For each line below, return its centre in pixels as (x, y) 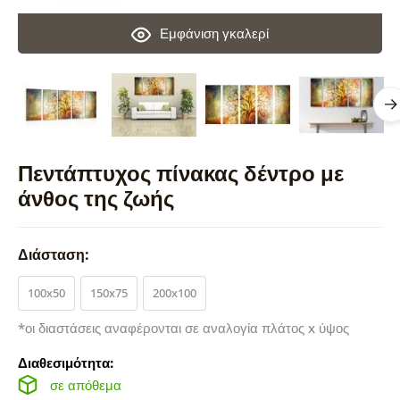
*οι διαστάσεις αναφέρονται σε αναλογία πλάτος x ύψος (183, 327)
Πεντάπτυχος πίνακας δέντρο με (180, 172)
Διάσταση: (55, 254)
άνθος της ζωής (96, 197)
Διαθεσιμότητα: (65, 362)
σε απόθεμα (85, 384)
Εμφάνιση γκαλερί (214, 33)
